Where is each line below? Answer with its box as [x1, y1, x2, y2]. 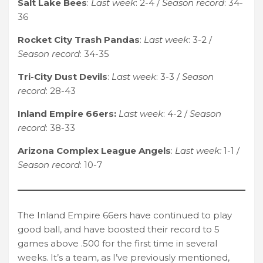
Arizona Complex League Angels [18, 144, 171, 156]
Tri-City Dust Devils [18, 70, 107, 82]
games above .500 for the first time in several [18, 237, 217, 249]
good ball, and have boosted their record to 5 [18, 223, 220, 235]
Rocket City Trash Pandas [18, 33, 140, 45]
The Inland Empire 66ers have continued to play [18, 209, 232, 221]
